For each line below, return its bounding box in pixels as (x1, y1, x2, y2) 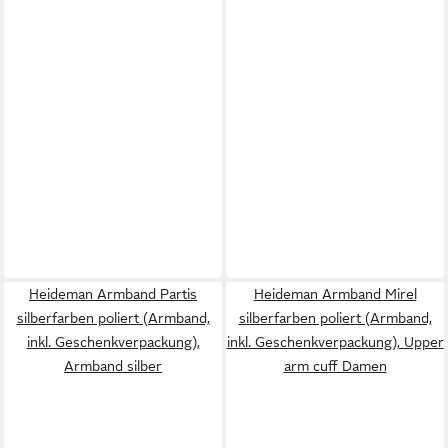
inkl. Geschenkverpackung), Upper (226, 333, 444, 350)
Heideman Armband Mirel (253, 285, 417, 302)
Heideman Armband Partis (29, 285, 197, 302)
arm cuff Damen (283, 357, 387, 374)
